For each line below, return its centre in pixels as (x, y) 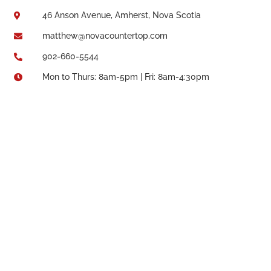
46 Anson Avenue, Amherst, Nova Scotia (121, 15)
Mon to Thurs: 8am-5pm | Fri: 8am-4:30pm (126, 77)
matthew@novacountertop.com (105, 36)
